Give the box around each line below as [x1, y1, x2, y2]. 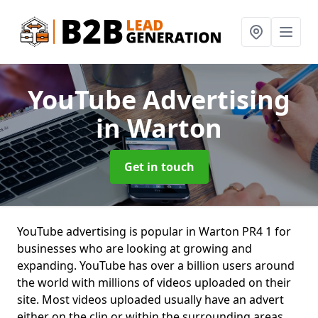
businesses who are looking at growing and [17, 241, 252, 256]
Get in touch [124, 159, 194, 175]
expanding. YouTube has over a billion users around [17, 258, 295, 273]
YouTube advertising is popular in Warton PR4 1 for [17, 224, 291, 239]
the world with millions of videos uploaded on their [17, 275, 291, 290]
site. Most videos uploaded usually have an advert [17, 292, 284, 307]
